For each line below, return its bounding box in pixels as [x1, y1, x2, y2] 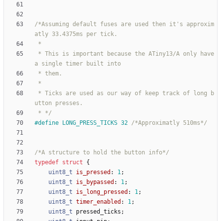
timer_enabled [76, 198, 121, 206]
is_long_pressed [76, 188, 128, 196]
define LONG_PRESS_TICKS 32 [38, 119, 131, 127]
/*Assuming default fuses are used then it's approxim [35, 21, 214, 28]
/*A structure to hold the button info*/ [35, 149, 169, 156]
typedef [35, 159, 59, 166]
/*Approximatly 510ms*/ [131, 119, 207, 127]
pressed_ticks [76, 208, 121, 216]
